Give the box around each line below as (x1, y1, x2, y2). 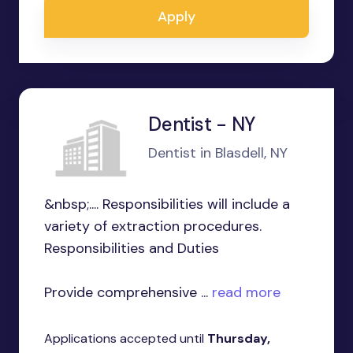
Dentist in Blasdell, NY (148, 143, 288, 162)
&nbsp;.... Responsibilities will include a (44, 195, 290, 214)
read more (208, 283, 281, 303)
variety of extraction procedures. (44, 217, 262, 236)
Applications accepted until (44, 330, 207, 347)
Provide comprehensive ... (44, 283, 208, 303)
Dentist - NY (148, 111, 256, 136)
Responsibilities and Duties (44, 239, 219, 258)
